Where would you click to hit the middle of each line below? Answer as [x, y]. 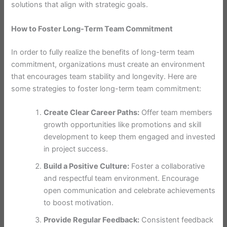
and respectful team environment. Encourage [121, 179]
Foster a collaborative [167, 166]
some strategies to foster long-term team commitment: [106, 88]
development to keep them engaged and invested [130, 137]
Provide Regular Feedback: [92, 220]
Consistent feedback [177, 220]
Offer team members [176, 113]
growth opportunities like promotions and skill [123, 125]
